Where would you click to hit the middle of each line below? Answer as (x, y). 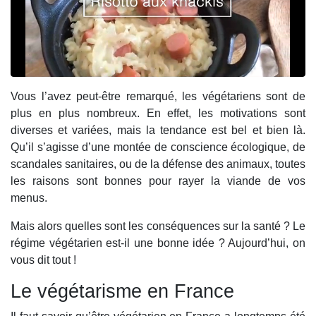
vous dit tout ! (43, 260)
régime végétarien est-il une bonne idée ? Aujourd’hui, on (158, 243)
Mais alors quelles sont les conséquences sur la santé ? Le (158, 226)
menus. (29, 198)
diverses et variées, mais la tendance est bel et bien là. (158, 130)
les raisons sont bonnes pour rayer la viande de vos (158, 181)
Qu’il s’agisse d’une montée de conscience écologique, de (158, 147)
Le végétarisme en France (122, 291)
